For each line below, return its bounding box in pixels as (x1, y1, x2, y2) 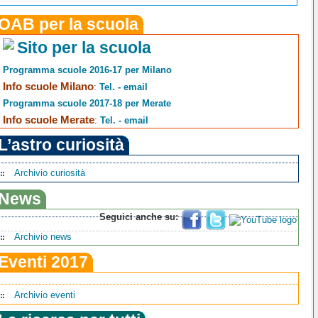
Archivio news (14, 231, 72, 242)
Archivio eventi (14, 289, 76, 300)
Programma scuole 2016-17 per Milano (3, 65, 172, 76)
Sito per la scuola (17, 38, 152, 57)
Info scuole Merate (3, 114, 95, 126)
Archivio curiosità (14, 168, 86, 179)
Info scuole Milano (3, 80, 94, 93)
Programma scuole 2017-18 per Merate (3, 98, 172, 109)
